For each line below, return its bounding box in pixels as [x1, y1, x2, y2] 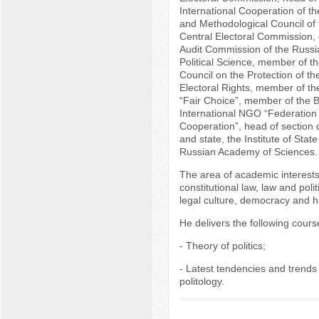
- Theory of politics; [179, 240, 266, 252]
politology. [179, 276, 224, 288]
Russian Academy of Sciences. [179, 146, 318, 158]
